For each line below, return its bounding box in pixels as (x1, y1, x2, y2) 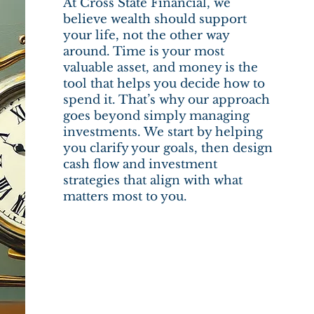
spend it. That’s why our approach (63, 93, 271, 107)
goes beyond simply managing (63, 109, 250, 123)
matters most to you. (63, 189, 188, 204)
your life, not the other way (63, 28, 230, 43)
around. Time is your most (63, 44, 225, 59)
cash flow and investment (63, 157, 218, 172)
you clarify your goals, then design (63, 141, 273, 156)
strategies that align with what (63, 173, 243, 188)
